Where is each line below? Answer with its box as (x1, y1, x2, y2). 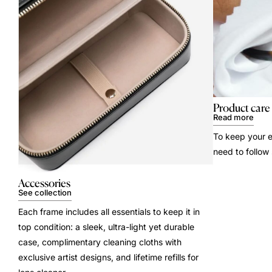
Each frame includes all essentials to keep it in (18, 206, 200, 217)
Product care (213, 100, 270, 114)
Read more (213, 112, 254, 122)
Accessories (18, 176, 70, 190)
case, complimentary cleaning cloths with (18, 237, 182, 248)
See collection (18, 188, 72, 198)
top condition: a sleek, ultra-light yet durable (18, 222, 194, 233)
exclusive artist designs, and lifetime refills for (18, 252, 199, 263)
